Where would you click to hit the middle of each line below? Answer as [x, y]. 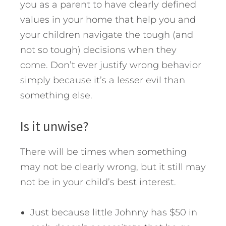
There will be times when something [103, 152]
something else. [56, 95]
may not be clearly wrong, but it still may [113, 167]
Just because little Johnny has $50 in [114, 212]
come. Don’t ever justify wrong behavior [111, 65]
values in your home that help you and [108, 19]
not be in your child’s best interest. [98, 182]
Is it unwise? [54, 126]
